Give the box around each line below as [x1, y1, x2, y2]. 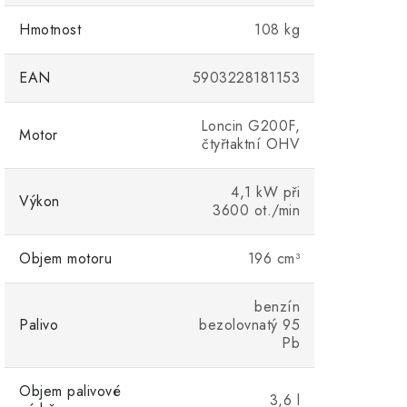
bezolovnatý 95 [199, 314, 300, 335]
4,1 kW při [231, 182, 300, 203]
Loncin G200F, [200, 115, 300, 136]
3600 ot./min [213, 200, 300, 221]
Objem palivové [19, 381, 121, 402]
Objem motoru [19, 248, 112, 269]
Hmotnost [19, 19, 81, 40]
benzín [254, 296, 300, 317]
